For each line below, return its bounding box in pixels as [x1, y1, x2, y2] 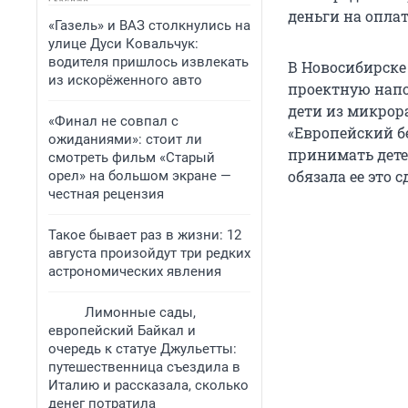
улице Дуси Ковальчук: [48, 36, 199, 52]
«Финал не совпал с [48, 113, 178, 129]
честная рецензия [48, 186, 164, 202]
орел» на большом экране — [48, 168, 231, 184]
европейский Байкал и [48, 322, 196, 339]
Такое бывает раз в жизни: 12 [48, 227, 241, 243]
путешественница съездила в [48, 359, 240, 375]
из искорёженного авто [48, 72, 202, 88]
